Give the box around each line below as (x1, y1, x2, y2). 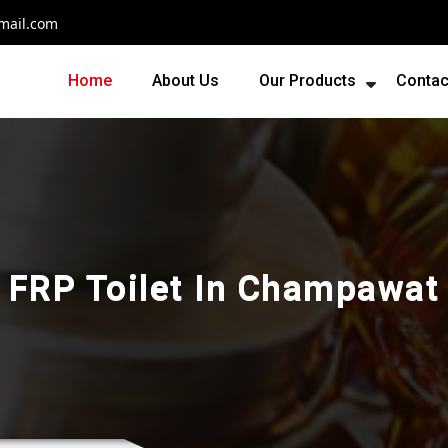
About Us (152, 71, 219, 91)
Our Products (259, 71, 356, 91)
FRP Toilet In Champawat (8, 267, 440, 309)
